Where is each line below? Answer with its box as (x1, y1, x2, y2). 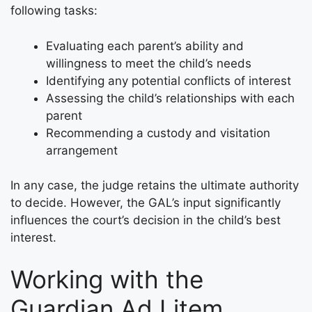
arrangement (46, 143, 118, 157)
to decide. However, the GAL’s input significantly (10, 196, 281, 210)
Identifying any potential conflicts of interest (46, 73, 291, 88)
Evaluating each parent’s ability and (46, 38, 244, 53)
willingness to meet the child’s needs (46, 56, 251, 70)
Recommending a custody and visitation (46, 125, 270, 140)
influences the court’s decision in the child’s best (10, 213, 281, 228)
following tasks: (10, 3, 97, 18)
